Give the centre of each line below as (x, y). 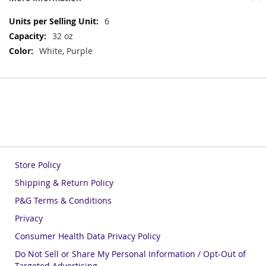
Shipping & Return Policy (64, 183)
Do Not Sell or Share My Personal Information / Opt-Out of (130, 254)
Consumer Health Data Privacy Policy (88, 236)
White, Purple (66, 50)
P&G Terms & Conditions (63, 200)
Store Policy (38, 165)
